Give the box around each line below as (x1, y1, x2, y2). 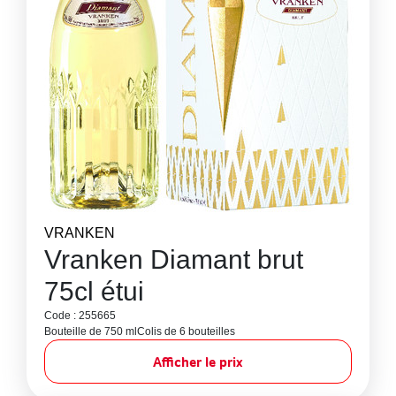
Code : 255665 (44, 309, 116, 322)
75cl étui (44, 277, 144, 306)
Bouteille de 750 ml (44, 325, 137, 338)
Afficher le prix (153, 353, 243, 370)
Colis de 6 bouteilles (137, 325, 235, 338)
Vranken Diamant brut (44, 245, 303, 274)
